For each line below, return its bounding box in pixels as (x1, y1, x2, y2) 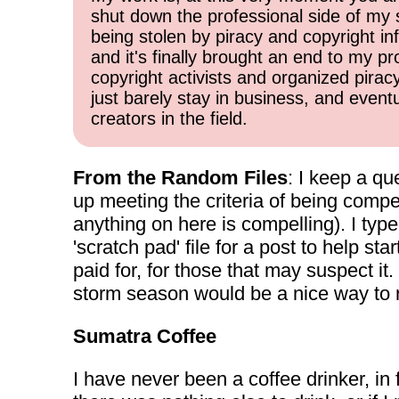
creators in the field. (91, 109, 248, 128)
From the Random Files (73, 167, 288, 189)
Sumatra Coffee (73, 325, 216, 347)
